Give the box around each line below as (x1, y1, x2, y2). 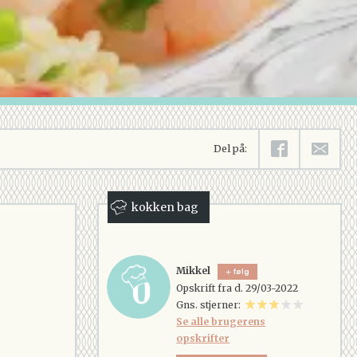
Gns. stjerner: (176, 298, 246, 311)
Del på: (214, 143, 247, 155)
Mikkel (176, 265, 211, 277)
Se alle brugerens (176, 315, 266, 328)
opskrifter (176, 331, 230, 344)
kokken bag (131, 200, 198, 214)
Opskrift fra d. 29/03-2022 (176, 281, 299, 294)
